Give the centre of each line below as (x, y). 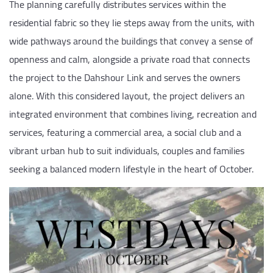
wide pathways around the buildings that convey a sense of (131, 41)
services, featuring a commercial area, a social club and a (125, 132)
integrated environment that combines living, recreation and (133, 114)
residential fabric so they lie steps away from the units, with (132, 22)
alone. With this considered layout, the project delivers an (127, 95)
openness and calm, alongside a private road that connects (129, 59)
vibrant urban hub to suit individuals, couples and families (127, 150)
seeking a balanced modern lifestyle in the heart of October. (131, 168)
